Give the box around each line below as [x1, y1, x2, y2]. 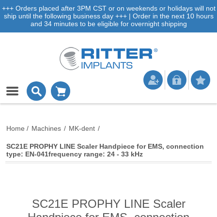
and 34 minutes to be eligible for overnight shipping [30, 20, 187, 28]
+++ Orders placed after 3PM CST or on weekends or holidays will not [1, 4, 216, 12]
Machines [31, 124, 62, 132]
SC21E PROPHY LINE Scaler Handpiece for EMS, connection [6, 142, 204, 150]
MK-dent [69, 124, 95, 132]
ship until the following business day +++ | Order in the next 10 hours [3, 12, 214, 20]
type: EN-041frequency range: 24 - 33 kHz [6, 150, 143, 158]
